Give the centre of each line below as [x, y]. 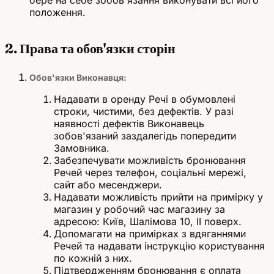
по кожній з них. [93, 258]
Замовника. [82, 148]
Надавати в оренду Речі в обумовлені [145, 99]
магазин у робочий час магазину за [139, 209]
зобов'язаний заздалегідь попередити [145, 136]
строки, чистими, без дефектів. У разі [144, 111]
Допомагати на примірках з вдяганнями [150, 234]
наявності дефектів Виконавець [129, 124]
